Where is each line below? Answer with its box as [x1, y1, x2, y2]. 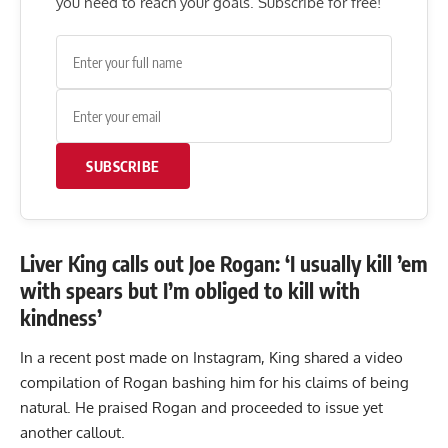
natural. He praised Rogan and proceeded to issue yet [20, 397, 383, 417]
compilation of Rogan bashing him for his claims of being [20, 372, 409, 392]
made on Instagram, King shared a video [125, 347, 403, 367]
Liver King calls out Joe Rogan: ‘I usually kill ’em [20, 250, 428, 278]
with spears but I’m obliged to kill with [20, 277, 360, 305]
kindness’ [20, 304, 102, 332]
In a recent [20, 347, 95, 367]
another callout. [20, 422, 125, 442]
